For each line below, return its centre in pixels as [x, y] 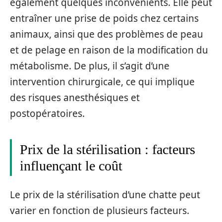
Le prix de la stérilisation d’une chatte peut [105, 195]
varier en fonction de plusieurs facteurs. [100, 211]
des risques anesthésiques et [75, 97]
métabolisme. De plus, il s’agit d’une [90, 66]
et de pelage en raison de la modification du [109, 50]
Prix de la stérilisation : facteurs [108, 149]
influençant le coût [71, 166]
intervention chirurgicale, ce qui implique [102, 82]
